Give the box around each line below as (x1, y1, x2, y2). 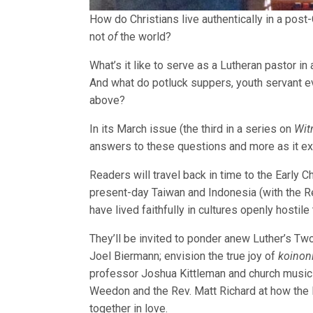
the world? (120, 29, 172, 43)
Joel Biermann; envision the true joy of (89, 249, 279, 263)
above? (89, 93, 125, 107)
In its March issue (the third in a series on (89, 122, 295, 136)
